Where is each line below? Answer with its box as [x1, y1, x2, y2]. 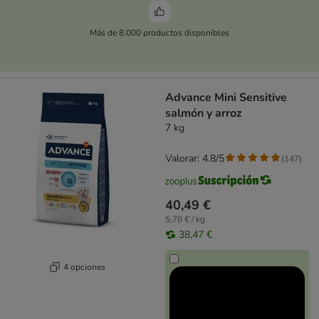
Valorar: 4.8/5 [165, 152, 224, 166]
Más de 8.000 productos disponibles [90, 26, 229, 38]
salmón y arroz [165, 105, 242, 122]
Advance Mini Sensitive [165, 90, 287, 106]
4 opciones [63, 261, 105, 273]
